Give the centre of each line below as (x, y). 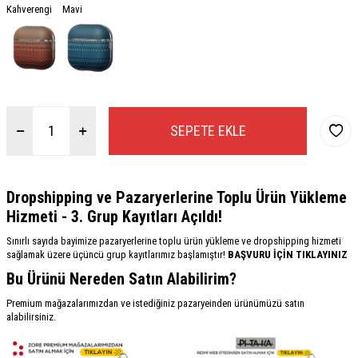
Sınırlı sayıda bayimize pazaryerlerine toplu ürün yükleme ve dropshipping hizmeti (174, 241)
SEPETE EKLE (208, 131)
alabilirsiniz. (31, 316)
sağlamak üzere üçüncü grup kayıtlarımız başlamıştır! (116, 254)
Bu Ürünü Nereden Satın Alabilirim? (121, 278)
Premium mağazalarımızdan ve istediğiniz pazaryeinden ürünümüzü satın (155, 303)
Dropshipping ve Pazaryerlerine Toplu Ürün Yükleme (177, 197)
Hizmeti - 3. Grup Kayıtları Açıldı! (114, 216)
